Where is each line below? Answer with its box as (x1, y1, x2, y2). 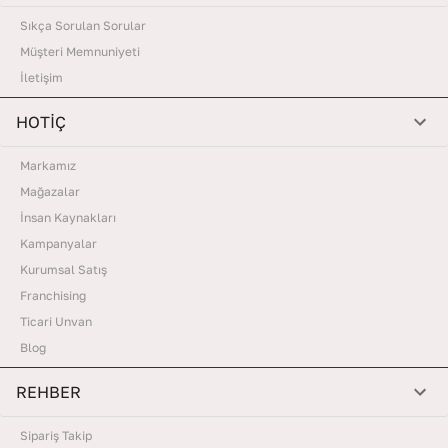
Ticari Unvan (20, 314, 92, 330)
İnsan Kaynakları (20, 210, 116, 226)
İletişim (20, 70, 63, 86)
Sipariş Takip (20, 428, 92, 444)
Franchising (20, 288, 86, 304)
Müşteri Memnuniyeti (20, 44, 140, 60)
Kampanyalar (20, 236, 97, 252)
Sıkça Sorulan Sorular (20, 18, 146, 34)
